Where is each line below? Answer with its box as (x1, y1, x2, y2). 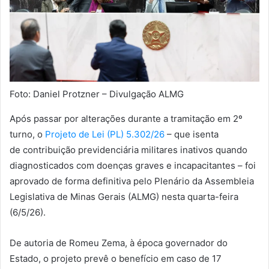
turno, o (10, 128, 45, 140)
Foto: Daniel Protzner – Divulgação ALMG (10, 88, 184, 100)
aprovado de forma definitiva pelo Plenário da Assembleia (10, 175, 254, 187)
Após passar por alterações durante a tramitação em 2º (10, 112, 243, 124)
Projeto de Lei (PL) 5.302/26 (45, 128, 165, 140)
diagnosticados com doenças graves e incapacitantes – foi (10, 159, 256, 171)
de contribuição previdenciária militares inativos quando (10, 144, 247, 156)
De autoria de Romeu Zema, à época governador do (10, 237, 228, 249)
